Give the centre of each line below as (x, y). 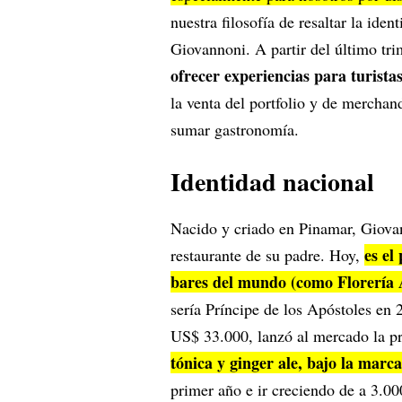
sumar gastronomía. (235, 129)
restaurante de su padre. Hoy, (267, 254)
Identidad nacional (272, 181)
